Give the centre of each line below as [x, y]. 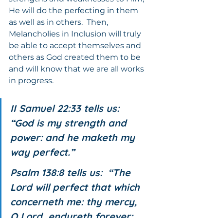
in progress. [31, 80]
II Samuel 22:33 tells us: [68, 108]
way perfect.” [42, 152]
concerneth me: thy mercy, [75, 201]
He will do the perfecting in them [74, 10]
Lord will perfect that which [76, 187]
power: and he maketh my [74, 137]
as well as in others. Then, [59, 22]
